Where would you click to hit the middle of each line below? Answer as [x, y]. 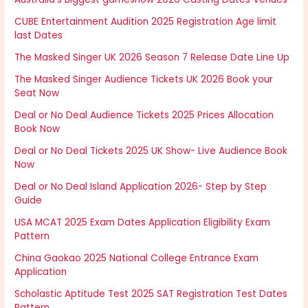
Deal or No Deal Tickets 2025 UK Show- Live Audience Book [151, 151]
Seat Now [37, 93]
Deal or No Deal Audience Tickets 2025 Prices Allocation [144, 115]
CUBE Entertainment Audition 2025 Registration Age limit [146, 21]
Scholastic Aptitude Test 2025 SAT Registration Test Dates [151, 294]
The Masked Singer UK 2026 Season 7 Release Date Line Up [152, 57]
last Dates [39, 35]
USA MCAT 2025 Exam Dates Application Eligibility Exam [143, 222]
